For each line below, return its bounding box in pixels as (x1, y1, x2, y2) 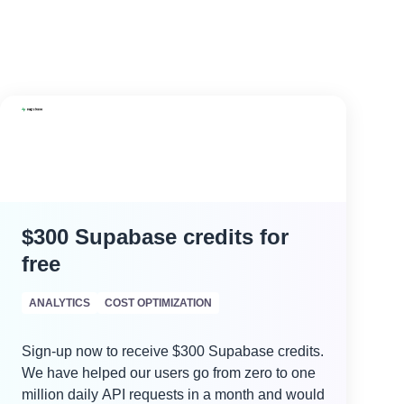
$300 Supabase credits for (22, 225, 289, 249)
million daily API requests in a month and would (22, 387, 325, 402)
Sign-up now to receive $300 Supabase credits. (22, 344, 324, 359)
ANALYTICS (29, 297, 90, 309)
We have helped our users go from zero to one (22, 365, 316, 381)
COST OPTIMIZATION (105, 297, 212, 309)
